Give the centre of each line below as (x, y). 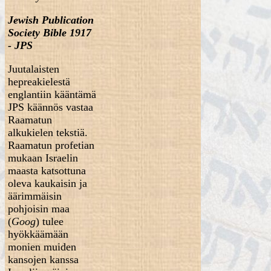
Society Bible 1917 (49, 33)
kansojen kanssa (43, 260)
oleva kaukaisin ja (47, 183)
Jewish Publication (51, 20)
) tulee (49, 221)
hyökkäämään (38, 234)
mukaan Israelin (43, 158)
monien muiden (42, 247)
